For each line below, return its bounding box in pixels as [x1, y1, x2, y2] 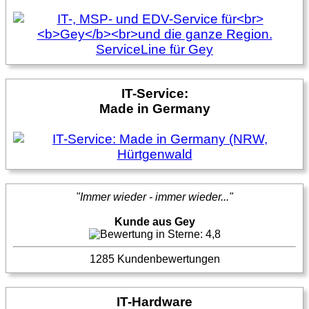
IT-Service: [121, 86, 188, 101]
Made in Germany [99, 101, 210, 116]
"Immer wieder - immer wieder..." [76, 191, 233, 203]
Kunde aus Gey [114, 216, 195, 228]
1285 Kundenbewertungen [89, 253, 220, 265]
